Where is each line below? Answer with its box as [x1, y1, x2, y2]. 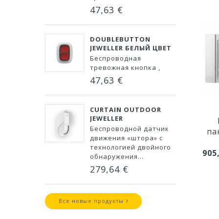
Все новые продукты [58, 197, 124, 204]
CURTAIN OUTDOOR [90, 105, 161, 114]
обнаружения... [90, 152, 144, 161]
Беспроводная [90, 54, 141, 63]
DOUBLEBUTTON [90, 35, 151, 44]
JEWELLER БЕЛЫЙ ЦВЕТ [90, 44, 172, 52]
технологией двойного [90, 143, 171, 152]
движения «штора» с [90, 133, 163, 142]
